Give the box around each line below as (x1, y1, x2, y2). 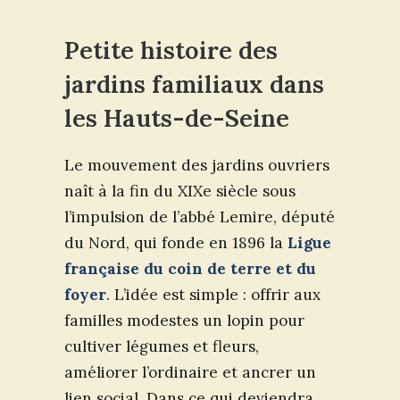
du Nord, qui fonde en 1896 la (64, 232, 287, 253)
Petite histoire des (64, 34, 278, 65)
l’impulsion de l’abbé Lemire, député (64, 206, 335, 227)
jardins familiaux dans (64, 68, 324, 99)
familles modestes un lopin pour (64, 310, 304, 330)
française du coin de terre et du (64, 258, 316, 279)
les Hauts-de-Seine (64, 102, 289, 133)
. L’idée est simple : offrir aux (106, 284, 321, 304)
